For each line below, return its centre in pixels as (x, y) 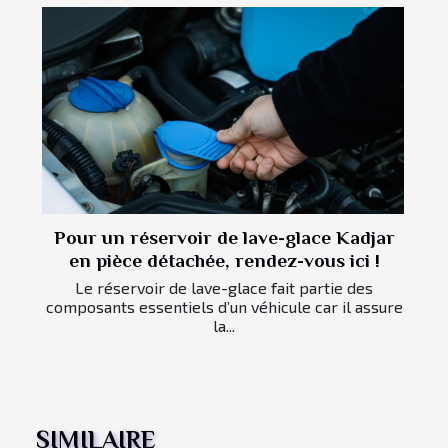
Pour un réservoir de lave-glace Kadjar (224, 237)
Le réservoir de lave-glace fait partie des (224, 287)
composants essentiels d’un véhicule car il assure (224, 306)
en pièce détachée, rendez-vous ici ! (224, 260)
